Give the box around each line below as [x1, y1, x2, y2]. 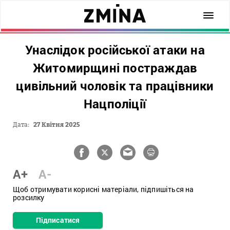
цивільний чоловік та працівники [16, 78, 214, 94]
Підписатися [35, 215, 80, 225]
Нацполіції [84, 95, 146, 112]
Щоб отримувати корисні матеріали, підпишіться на [13, 184, 194, 194]
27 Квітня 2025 [33, 121, 80, 128]
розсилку [13, 193, 45, 202]
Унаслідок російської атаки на [25, 42, 205, 58]
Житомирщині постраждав [32, 60, 198, 76]
